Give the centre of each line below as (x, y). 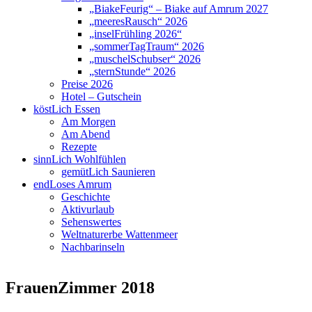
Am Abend (86, 134)
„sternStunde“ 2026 (132, 72)
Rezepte (79, 147)
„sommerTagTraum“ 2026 (147, 47)
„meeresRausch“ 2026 (138, 22)
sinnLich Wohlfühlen (80, 159)
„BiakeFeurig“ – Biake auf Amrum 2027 (179, 9)
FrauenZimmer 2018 (80, 288)
